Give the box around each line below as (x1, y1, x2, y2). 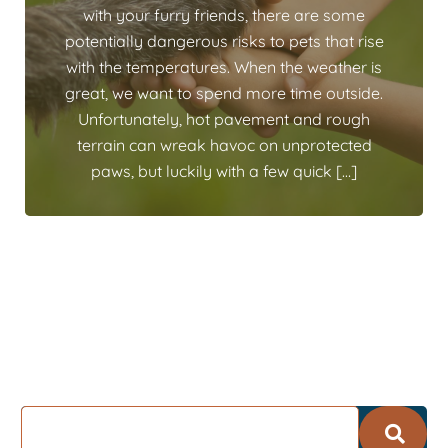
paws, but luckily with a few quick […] (91, 160, 357, 181)
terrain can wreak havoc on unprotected (76, 134, 372, 155)
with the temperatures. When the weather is (66, 56, 382, 77)
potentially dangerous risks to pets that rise (64, 30, 384, 51)
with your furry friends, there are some (83, 4, 365, 25)
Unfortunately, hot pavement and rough (78, 108, 370, 129)
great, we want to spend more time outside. (65, 82, 383, 103)
